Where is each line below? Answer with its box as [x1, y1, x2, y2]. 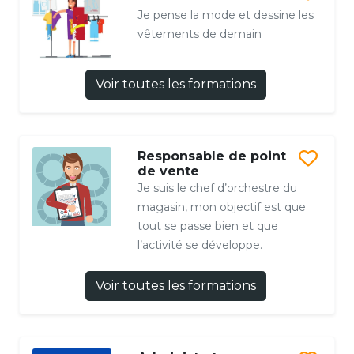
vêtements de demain [137, 26, 262, 41]
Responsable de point [137, 149, 286, 164]
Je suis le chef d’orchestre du [137, 181, 297, 196]
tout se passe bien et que [137, 219, 278, 234]
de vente [137, 164, 199, 179]
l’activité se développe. [137, 238, 262, 253]
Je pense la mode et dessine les [137, 7, 314, 22]
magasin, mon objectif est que [137, 200, 306, 215]
